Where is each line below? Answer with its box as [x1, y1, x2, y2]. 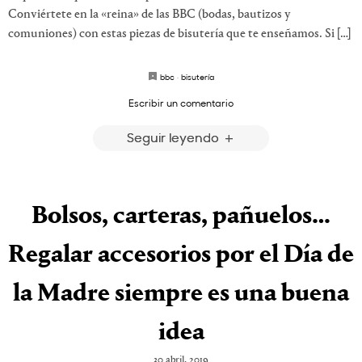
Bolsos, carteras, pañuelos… [32, 204, 330, 230]
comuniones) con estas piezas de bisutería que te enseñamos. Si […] [8, 27, 351, 40]
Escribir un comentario [128, 95, 234, 109]
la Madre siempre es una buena [13, 281, 349, 308]
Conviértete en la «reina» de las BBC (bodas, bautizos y [8, 7, 291, 21]
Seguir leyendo [126, 128, 222, 145]
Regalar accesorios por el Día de [8, 242, 354, 269]
